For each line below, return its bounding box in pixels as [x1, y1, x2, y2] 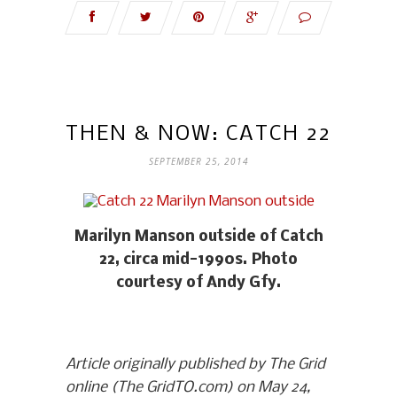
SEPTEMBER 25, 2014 [148, 155, 249, 168]
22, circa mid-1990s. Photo [99, 252, 298, 269]
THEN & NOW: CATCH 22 [66, 123, 331, 146]
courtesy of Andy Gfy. [115, 275, 282, 292]
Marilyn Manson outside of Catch [74, 229, 323, 246]
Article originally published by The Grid [66, 356, 325, 374]
